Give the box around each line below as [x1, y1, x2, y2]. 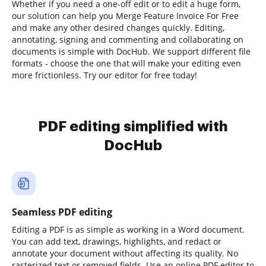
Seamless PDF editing [12, 205, 112, 218]
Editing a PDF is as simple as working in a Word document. [12, 224, 245, 235]
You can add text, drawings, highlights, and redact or [12, 236, 221, 247]
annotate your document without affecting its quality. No [12, 248, 238, 259]
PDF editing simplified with [38, 119, 228, 134]
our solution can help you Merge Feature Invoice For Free [12, 10, 239, 21]
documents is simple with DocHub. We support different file [12, 46, 251, 57]
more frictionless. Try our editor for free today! [12, 69, 197, 81]
